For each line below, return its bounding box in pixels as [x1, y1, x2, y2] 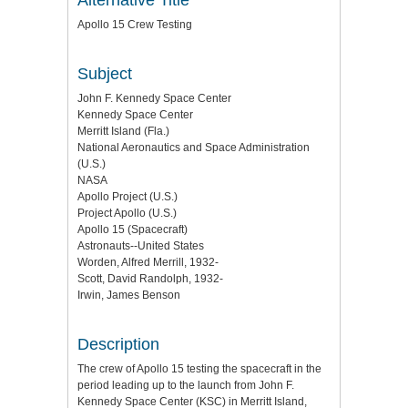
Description [77, 334, 159, 353]
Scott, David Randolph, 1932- [77, 271, 223, 285]
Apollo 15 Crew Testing [77, 17, 192, 31]
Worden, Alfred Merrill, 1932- [77, 255, 219, 269]
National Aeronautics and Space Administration [77, 140, 310, 154]
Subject [77, 64, 132, 83]
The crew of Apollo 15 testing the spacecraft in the [77, 362, 321, 375]
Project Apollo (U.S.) [77, 206, 177, 219]
